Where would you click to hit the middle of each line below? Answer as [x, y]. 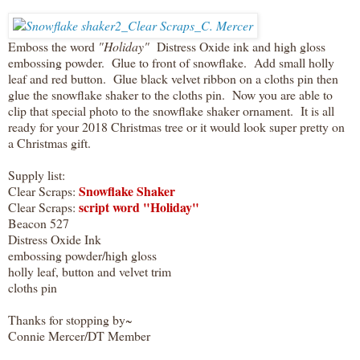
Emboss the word [51, 46]
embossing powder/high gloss [82, 255]
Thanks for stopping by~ [70, 319]
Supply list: [37, 174]
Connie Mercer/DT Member [79, 335]
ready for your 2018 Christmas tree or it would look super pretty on [176, 126]
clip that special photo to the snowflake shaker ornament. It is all [171, 110]
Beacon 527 [39, 223]
